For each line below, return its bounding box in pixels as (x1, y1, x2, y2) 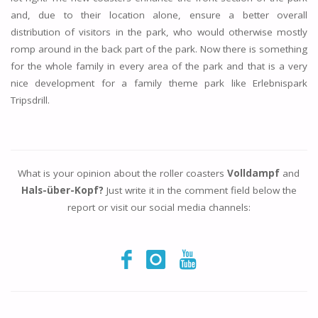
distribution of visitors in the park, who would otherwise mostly (10, 26, 308, 39)
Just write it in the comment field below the (103, 183, 297, 197)
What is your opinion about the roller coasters (18, 166, 228, 180)
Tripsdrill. (10, 94, 50, 107)
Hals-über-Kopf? (21, 183, 104, 197)
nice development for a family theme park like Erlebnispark (10, 77, 308, 90)
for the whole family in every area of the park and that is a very (10, 60, 308, 73)
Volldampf (227, 166, 280, 180)
